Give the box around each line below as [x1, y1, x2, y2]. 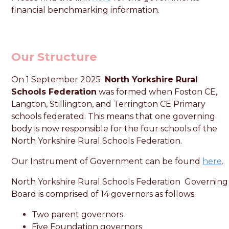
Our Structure [11, 49, 98, 64]
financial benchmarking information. [11, 5, 160, 15]
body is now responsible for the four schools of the [11, 123, 218, 133]
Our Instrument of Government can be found [11, 156, 203, 166]
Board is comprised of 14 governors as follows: [11, 189, 196, 199]
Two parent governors [32, 209, 124, 219]
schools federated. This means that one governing [11, 111, 216, 121]
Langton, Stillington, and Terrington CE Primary [11, 99, 206, 109]
